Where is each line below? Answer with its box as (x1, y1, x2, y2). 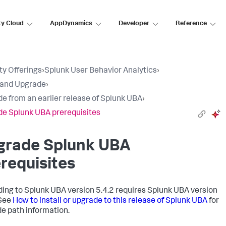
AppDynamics (50, 20, 92, 27)
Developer (119, 20, 149, 27)
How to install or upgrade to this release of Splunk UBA (13, 197, 207, 205)
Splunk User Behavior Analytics (44, 67, 157, 75)
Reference (176, 20, 207, 27)
